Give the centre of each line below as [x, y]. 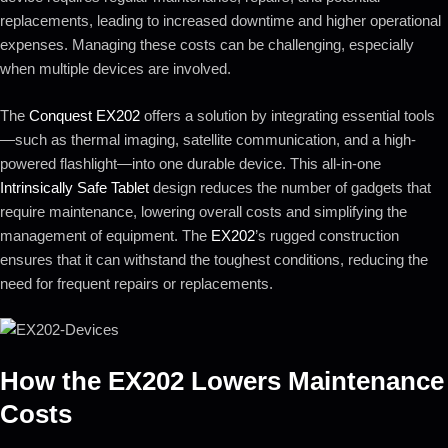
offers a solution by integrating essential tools [287, 115]
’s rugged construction [327, 235]
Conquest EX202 [84, 115]
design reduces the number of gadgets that [290, 187]
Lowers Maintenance [314, 380]
